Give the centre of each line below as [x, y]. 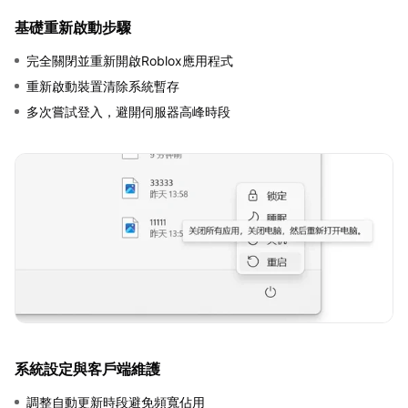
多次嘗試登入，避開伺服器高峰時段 [128, 112]
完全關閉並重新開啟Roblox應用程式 [130, 61]
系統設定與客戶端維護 [87, 369]
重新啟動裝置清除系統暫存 [103, 87]
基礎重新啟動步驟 [73, 28]
